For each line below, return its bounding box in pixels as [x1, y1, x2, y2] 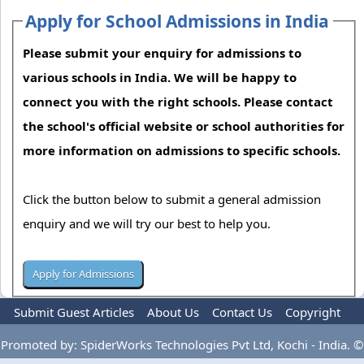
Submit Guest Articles [14, 304, 134, 321]
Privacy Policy [61, 328, 139, 345]
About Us [147, 304, 199, 321]
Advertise [240, 328, 293, 345]
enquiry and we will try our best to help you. [23, 214, 275, 232]
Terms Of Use [151, 328, 227, 345]
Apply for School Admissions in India [25, 9, 330, 32]
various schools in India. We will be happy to [23, 68, 297, 85]
